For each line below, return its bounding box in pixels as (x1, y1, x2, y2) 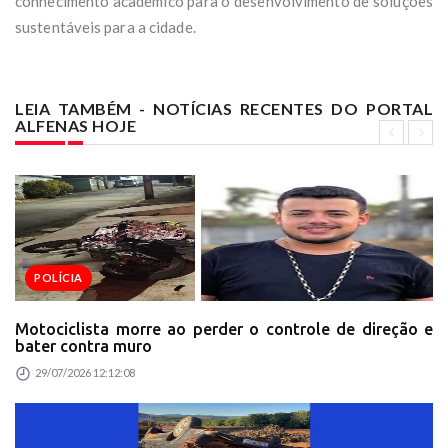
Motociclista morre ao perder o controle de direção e (15, 319, 433, 338)
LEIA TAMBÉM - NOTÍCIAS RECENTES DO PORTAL (15, 98, 433, 118)
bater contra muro (15, 336, 152, 355)
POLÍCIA (34, 270, 83, 284)
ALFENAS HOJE (15, 115, 136, 135)
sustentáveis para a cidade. (15, 17, 196, 36)
